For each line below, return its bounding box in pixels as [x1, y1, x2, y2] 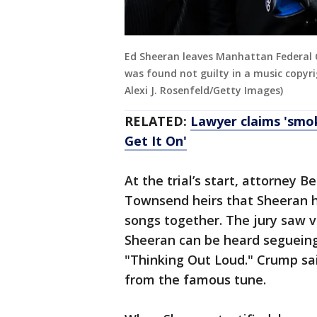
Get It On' [125, 132, 187, 150]
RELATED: [125, 113, 190, 130]
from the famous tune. [125, 271, 266, 289]
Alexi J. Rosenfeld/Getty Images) [125, 83, 283, 98]
